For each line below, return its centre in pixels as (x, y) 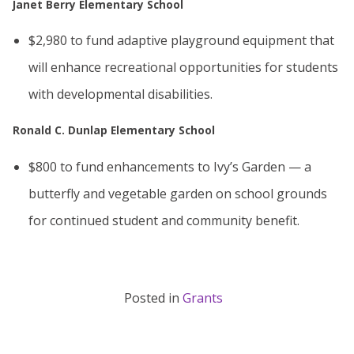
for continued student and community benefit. (164, 221)
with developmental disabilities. (121, 94)
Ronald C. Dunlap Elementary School (114, 130)
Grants (202, 298)
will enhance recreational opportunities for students (183, 68)
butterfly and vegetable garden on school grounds (178, 194)
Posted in (153, 298)
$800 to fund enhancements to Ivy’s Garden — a (170, 167)
